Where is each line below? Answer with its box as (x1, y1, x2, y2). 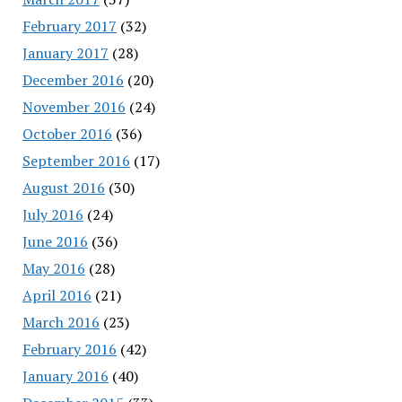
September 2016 (22, 150, 130, 170)
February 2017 (22, 15, 117, 36)
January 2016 (22, 365, 109, 386)
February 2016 (22, 338, 117, 359)
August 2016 (22, 177, 105, 197)
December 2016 (22, 69, 124, 90)
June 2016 (22, 231, 88, 251)
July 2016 (22, 204, 83, 224)
